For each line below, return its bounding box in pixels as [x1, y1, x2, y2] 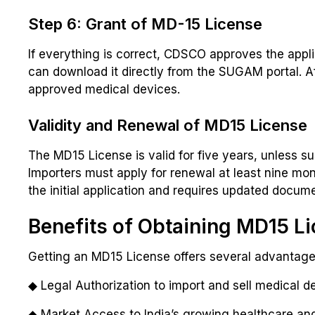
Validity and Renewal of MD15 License [28, 116, 307, 135]
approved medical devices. [28, 82, 180, 97]
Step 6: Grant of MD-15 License [28, 15, 262, 34]
